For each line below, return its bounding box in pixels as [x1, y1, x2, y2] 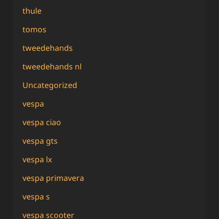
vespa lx [22, 154, 52, 165]
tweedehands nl [22, 61, 82, 72]
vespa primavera [22, 173, 84, 184]
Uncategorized [22, 80, 77, 91]
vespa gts [22, 135, 58, 147]
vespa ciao [22, 117, 61, 128]
